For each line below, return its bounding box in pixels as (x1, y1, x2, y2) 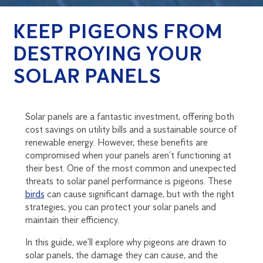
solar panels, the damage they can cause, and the (25, 249, 218, 261)
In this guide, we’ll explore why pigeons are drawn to (25, 237, 227, 248)
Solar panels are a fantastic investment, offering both (25, 111, 234, 123)
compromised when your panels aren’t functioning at (25, 150, 231, 161)
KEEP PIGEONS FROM (13, 18, 223, 44)
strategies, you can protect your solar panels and (25, 201, 216, 213)
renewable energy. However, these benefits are (25, 137, 208, 149)
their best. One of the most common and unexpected (25, 163, 236, 174)
